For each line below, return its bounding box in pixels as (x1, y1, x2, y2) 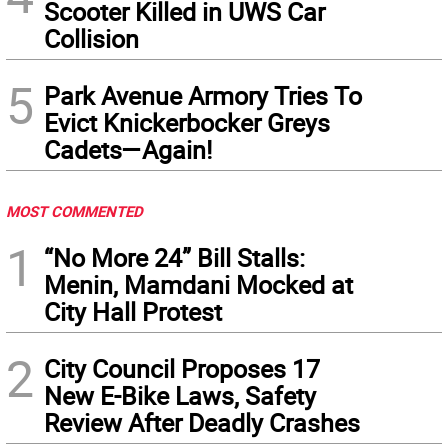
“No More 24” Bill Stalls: (44, 241, 305, 274)
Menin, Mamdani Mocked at (44, 268, 353, 301)
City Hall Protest (44, 295, 222, 328)
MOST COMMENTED (6, 201, 143, 221)
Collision (44, 22, 139, 55)
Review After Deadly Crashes (44, 406, 360, 439)
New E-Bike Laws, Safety (44, 379, 316, 412)
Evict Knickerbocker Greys (44, 106, 330, 139)
